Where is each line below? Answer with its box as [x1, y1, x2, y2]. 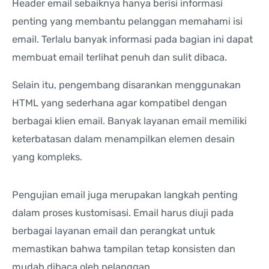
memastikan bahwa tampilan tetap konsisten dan [12, 243, 235, 255]
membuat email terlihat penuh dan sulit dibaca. [12, 52, 227, 64]
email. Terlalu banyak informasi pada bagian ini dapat [12, 34, 253, 46]
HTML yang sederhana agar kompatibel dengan [12, 97, 227, 109]
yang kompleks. [12, 151, 82, 163]
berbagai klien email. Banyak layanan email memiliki [12, 115, 247, 127]
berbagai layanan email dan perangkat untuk [12, 225, 215, 237]
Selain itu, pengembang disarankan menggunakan [12, 79, 241, 91]
